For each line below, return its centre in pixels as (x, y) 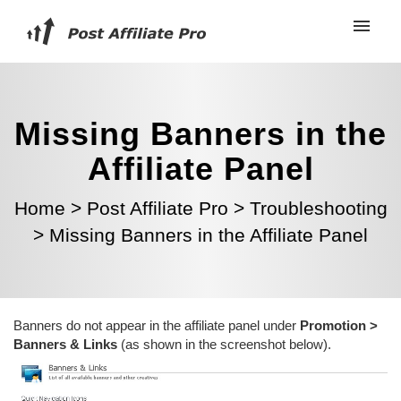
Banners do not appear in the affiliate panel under (157, 325)
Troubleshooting (318, 208)
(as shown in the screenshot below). (224, 344)
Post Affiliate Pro (157, 208)
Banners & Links (65, 344)
